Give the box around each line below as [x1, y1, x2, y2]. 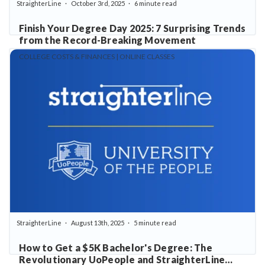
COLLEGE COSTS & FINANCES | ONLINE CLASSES [19, 51, 174, 61]
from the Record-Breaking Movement [19, 34, 196, 46]
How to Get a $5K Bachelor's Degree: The [19, 241, 212, 253]
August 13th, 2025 [70, 218, 124, 227]
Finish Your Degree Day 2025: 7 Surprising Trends [19, 22, 245, 34]
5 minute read [133, 218, 176, 227]
